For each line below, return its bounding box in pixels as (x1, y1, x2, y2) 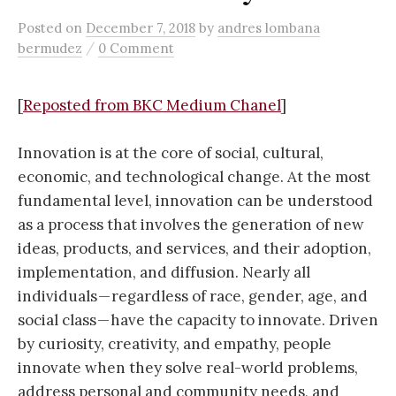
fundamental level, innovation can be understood (18, 191, 373, 211)
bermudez (18, 40, 82, 57)
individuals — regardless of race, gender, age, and (18, 286, 368, 307)
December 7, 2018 (86, 19, 195, 36)
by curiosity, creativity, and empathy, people (18, 334, 331, 354)
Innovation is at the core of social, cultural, (18, 143, 324, 164)
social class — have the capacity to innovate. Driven (18, 310, 378, 331)
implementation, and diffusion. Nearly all (18, 263, 310, 283)
